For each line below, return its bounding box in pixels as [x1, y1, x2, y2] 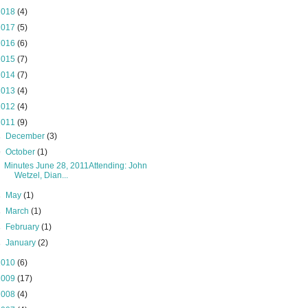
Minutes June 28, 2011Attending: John [3, 161, 147, 170]
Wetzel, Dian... [14, 170, 68, 180]
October [5, 147, 38, 157]
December [5, 131, 47, 141]
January [5, 238, 38, 247]
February [5, 222, 42, 232]
